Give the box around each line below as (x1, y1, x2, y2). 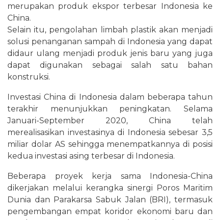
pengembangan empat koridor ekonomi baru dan (7, 206, 213, 216)
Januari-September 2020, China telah (7, 115, 213, 125)
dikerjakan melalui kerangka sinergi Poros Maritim (7, 183, 213, 192)
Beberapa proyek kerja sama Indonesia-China (7, 171, 213, 181)
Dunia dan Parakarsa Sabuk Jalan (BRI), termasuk (7, 194, 213, 204)
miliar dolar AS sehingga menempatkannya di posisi (7, 139, 213, 149)
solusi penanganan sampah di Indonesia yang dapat (7, 36, 213, 46)
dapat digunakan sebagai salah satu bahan (7, 60, 213, 70)
